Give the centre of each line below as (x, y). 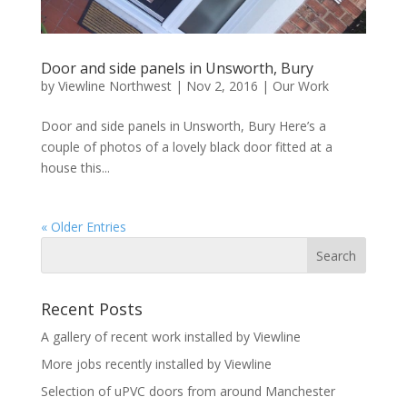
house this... (75, 168)
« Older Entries (83, 227)
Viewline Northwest (114, 86)
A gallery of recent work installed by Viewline (170, 337)
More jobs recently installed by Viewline (156, 364)
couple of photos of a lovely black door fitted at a (186, 147)
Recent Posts (91, 309)
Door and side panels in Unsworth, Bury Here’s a (183, 126)
